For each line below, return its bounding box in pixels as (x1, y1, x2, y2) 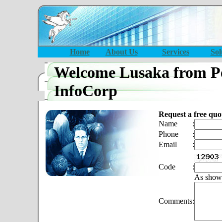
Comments (159, 197, 192, 205)
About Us (105, 48, 138, 56)
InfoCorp (54, 82, 117, 100)
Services (162, 48, 189, 56)
